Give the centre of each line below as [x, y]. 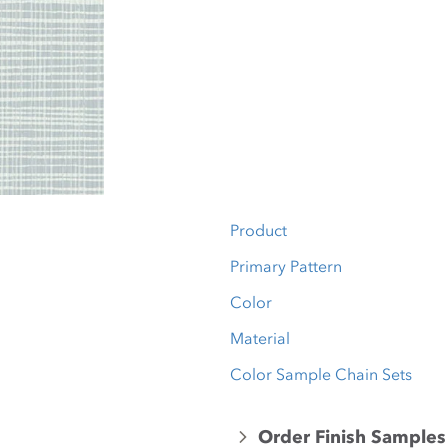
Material [260, 338]
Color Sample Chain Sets [321, 374]
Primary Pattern [286, 266]
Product [258, 230]
